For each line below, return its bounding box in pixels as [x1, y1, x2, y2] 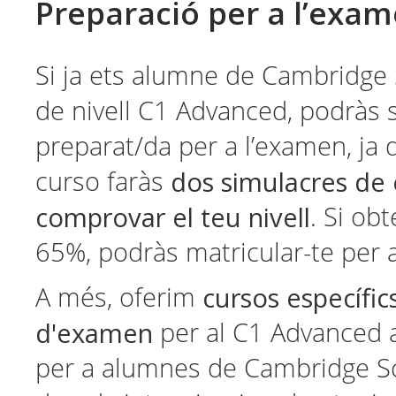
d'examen [35, 316, 160, 351]
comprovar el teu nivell [35, 200, 310, 235]
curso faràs [35, 166, 171, 198]
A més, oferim [35, 282, 202, 314]
